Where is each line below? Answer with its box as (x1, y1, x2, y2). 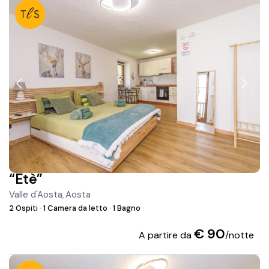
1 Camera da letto (41, 203, 110, 214)
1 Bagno (111, 203, 141, 214)
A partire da (138, 229, 194, 242)
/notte (225, 229, 254, 242)
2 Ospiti (9, 203, 40, 214)
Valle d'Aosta (9, 189, 63, 201)
